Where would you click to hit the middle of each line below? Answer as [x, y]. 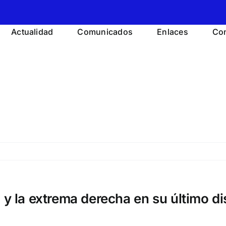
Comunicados [105, 32]
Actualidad [32, 32]
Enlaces [173, 32]
